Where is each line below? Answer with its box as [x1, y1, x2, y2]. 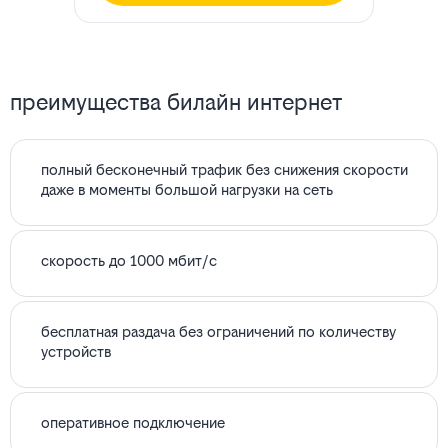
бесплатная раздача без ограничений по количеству [41, 323, 396, 341]
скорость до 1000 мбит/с [41, 252, 217, 270]
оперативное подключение [41, 414, 225, 432]
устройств [41, 343, 111, 361]
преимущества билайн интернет [10, 89, 342, 116]
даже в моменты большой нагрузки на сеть [41, 181, 333, 199]
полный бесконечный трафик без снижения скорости [41, 161, 408, 179]
